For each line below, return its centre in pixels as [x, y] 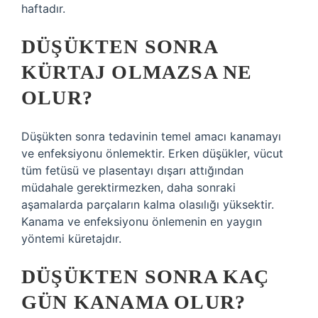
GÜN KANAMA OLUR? [134, 302]
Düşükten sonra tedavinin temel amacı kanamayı [151, 136]
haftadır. [43, 9]
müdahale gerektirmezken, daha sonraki [128, 187]
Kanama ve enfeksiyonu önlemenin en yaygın [142, 221]
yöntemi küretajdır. [71, 238]
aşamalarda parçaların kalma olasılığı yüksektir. [148, 204]
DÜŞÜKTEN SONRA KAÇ [146, 276]
